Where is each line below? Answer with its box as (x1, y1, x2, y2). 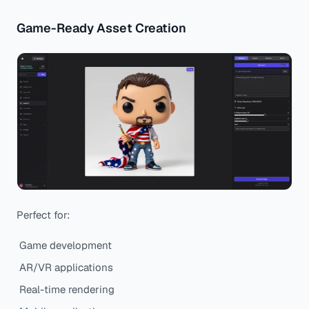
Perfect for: (17, 208, 70, 222)
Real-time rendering (19, 283, 114, 297)
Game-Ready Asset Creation (17, 20, 186, 37)
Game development (19, 239, 112, 252)
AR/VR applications (19, 261, 113, 275)
